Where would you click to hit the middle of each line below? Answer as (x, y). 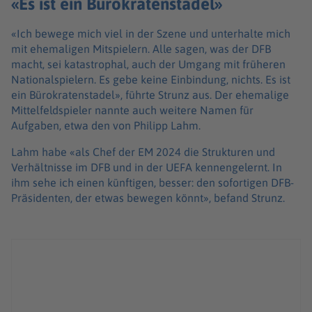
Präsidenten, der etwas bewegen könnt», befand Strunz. (149, 198)
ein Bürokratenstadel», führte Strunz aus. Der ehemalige (150, 95)
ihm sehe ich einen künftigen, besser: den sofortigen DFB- (153, 183)
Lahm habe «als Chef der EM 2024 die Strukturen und (143, 152)
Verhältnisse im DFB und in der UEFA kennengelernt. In (147, 167)
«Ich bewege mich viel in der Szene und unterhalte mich (151, 34)
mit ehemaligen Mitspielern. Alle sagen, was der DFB (141, 49)
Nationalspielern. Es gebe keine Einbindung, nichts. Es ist (151, 80)
